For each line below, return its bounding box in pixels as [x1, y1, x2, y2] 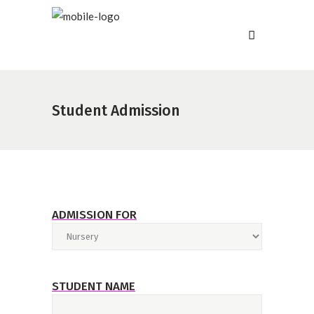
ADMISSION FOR [52, 207, 137, 222]
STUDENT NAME [52, 279, 135, 294]
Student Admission [52, 101, 180, 120]
